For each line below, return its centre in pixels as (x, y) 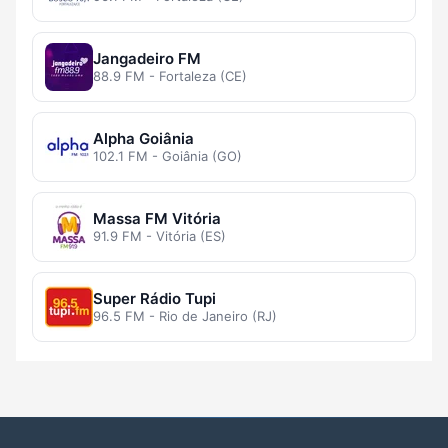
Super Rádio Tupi (154, 299)
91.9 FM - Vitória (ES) (159, 236)
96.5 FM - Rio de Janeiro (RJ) (185, 316)
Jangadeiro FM (147, 59)
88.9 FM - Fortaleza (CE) (170, 76)
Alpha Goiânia (143, 139)
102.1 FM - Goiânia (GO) (167, 156)
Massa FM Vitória (157, 219)
